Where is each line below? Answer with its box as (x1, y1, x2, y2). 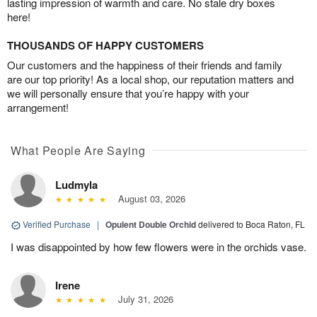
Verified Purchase (21, 218, 93, 231)
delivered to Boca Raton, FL (198, 218, 305, 231)
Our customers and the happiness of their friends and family (7, 57, 282, 73)
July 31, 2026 (112, 292, 173, 306)
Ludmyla (55, 177, 98, 193)
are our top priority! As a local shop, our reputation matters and (7, 71, 294, 87)
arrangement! (7, 100, 69, 115)
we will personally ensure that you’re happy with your (7, 86, 249, 101)
